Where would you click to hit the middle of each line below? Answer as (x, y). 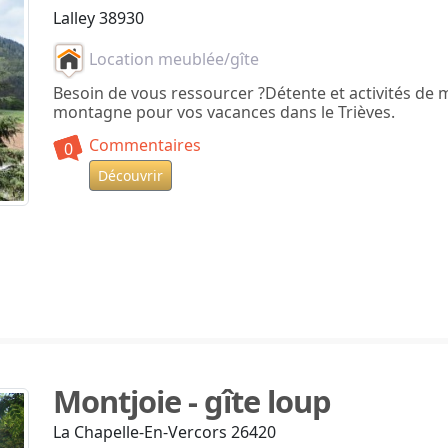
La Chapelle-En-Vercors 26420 (164, 432)
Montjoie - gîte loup (191, 401)
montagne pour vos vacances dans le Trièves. (223, 112)
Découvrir (130, 176)
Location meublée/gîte (171, 58)
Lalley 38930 (98, 18)
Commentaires (144, 145)
